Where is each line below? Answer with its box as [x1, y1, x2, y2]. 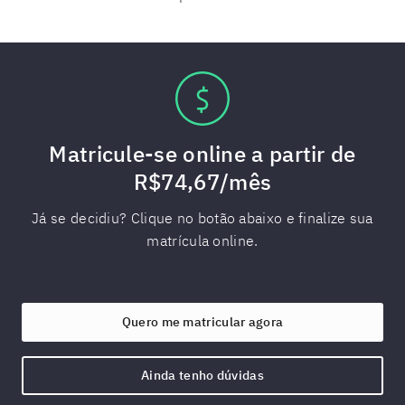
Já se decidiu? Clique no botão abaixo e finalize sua [32, 209, 373, 227]
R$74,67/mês [133, 167, 272, 196]
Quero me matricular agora [121, 314, 284, 330]
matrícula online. [146, 231, 259, 250]
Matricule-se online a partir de [49, 139, 356, 168]
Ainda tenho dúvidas [141, 367, 264, 383]
